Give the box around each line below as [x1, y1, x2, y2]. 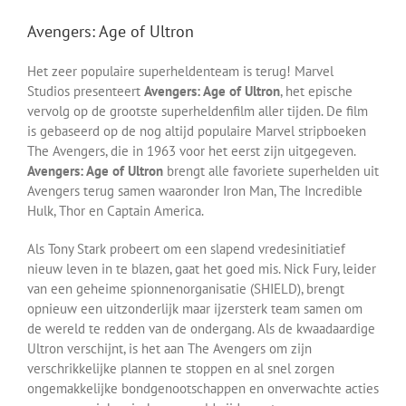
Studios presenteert [27, 82, 144, 100]
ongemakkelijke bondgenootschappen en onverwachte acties [27, 379, 379, 397]
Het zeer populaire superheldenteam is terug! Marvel [27, 62, 333, 80]
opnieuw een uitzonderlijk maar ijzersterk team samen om [27, 299, 362, 317]
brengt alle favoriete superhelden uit [163, 161, 379, 179]
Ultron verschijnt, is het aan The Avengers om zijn [27, 339, 312, 357]
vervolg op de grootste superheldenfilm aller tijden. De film [27, 101, 368, 120]
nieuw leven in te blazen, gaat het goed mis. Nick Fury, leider [27, 259, 376, 277]
